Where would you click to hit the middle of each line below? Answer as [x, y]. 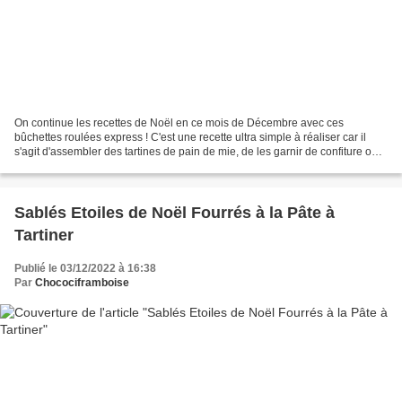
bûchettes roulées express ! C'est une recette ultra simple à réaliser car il [190, 137]
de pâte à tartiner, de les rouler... [92, 166]
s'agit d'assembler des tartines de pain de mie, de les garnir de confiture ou [196, 151]
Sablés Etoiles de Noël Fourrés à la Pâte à [175, 212]
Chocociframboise [82, 282]
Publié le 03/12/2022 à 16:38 [85, 268]
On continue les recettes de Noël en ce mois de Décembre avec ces [179, 122]
